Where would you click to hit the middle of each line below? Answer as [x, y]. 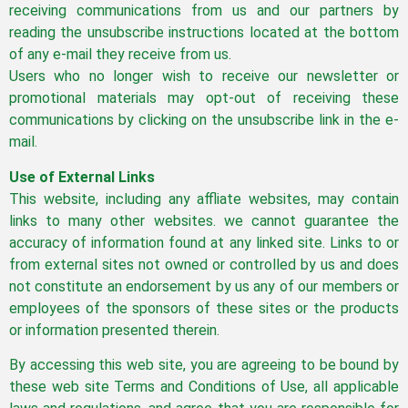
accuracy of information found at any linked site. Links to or [204, 242]
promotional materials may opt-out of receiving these [204, 98]
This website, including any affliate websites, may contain [204, 199]
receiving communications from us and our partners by [204, 11]
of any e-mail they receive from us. [120, 55]
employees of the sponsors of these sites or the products [204, 308]
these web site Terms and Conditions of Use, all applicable [204, 387]
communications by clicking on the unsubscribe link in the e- [204, 120]
